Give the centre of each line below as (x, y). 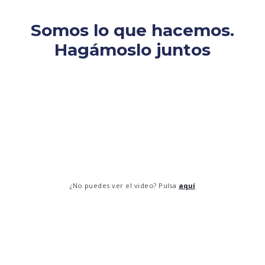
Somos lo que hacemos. (132, 30)
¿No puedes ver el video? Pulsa (124, 186)
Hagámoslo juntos (132, 49)
